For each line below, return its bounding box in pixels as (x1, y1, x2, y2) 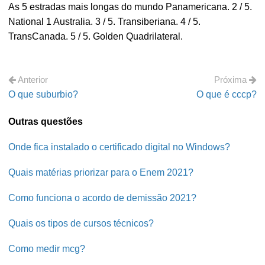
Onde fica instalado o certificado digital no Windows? (8, 142, 231, 152)
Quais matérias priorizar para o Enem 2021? (8, 167, 194, 177)
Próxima (214, 75, 249, 85)
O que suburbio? (8, 89, 79, 99)
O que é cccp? (196, 89, 257, 99)
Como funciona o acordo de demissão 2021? (8, 193, 197, 203)
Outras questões (8, 117, 83, 127)
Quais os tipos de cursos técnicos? (8, 218, 154, 228)
